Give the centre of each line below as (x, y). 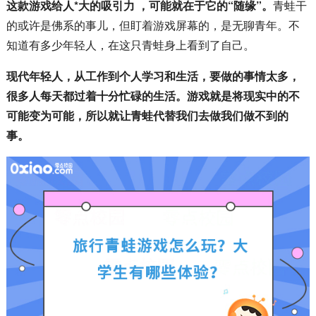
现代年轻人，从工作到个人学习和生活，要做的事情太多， (153, 75)
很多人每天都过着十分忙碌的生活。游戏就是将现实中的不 (153, 95)
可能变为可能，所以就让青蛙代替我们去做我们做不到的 (147, 115)
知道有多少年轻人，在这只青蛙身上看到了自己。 (130, 44)
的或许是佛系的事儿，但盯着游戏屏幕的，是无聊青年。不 (153, 25)
